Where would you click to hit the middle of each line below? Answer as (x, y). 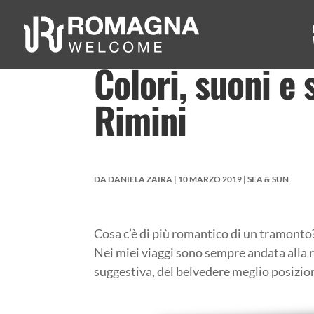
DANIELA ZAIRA (141, 179)
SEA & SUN (268, 179)
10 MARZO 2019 (210, 179)
